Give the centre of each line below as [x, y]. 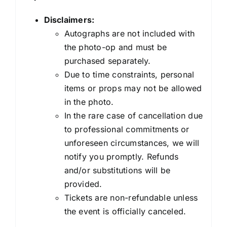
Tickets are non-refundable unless [131, 197]
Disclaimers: [69, 20]
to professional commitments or [127, 129]
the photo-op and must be [116, 47]
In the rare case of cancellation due [134, 115]
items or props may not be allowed [133, 88]
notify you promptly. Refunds [121, 156]
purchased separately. [107, 61]
